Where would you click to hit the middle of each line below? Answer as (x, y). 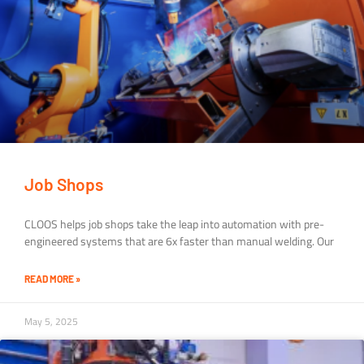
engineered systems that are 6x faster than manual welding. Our (179, 242)
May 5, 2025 (51, 322)
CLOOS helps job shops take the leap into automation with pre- (174, 225)
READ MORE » (52, 279)
